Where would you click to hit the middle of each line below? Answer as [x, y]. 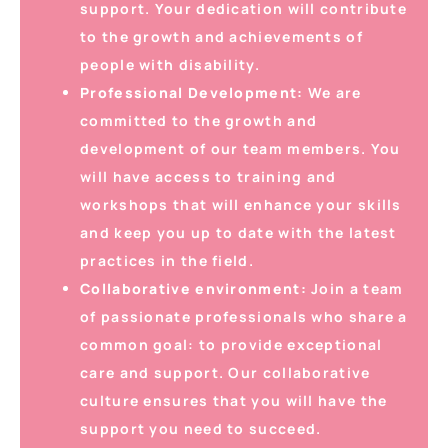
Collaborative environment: [193, 288]
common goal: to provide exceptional [231, 344]
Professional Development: [192, 92]
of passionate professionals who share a [244, 316]
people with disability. [170, 64]
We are [332, 92]
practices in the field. [167, 260]
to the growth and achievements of [221, 36]
